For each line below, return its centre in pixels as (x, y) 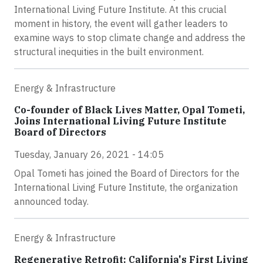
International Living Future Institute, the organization (126, 187)
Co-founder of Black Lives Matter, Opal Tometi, (129, 110)
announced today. (51, 201)
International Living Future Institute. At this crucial (120, 9)
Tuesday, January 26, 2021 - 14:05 (89, 154)
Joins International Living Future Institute (120, 121)
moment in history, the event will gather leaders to (121, 23)
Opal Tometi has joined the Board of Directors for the (127, 173)
